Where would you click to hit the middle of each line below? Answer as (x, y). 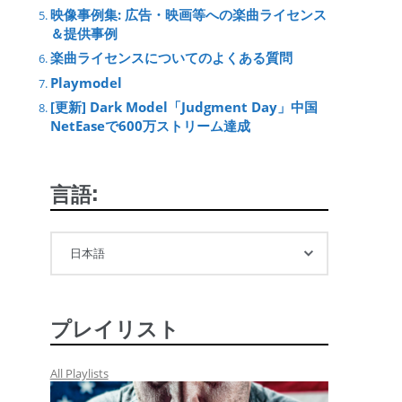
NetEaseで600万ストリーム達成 (150, 125)
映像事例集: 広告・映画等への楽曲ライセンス (188, 14)
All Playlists (79, 374)
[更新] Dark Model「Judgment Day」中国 (184, 106)
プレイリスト (114, 327)
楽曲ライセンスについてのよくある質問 (171, 58)
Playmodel (86, 83)
